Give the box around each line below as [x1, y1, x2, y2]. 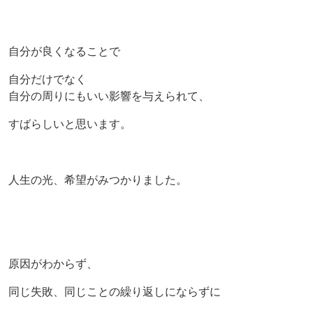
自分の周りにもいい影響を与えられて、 [8, 89, 210, 102]
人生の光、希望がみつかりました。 [8, 173, 187, 186]
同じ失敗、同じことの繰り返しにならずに [8, 285, 221, 298]
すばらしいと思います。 [8, 117, 131, 130]
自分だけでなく [8, 73, 87, 85]
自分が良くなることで [8, 45, 120, 57]
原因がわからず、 [8, 257, 98, 270]
